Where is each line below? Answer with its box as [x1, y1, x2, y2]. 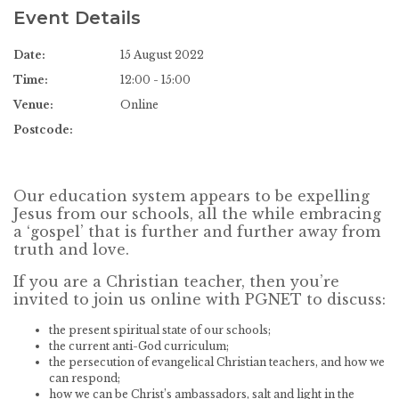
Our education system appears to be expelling [13, 186, 370, 205]
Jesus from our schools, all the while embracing [13, 204, 381, 223]
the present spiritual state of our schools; [49, 322, 271, 337]
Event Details [13, 7, 141, 28]
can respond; [49, 370, 120, 385]
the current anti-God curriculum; [49, 338, 229, 353]
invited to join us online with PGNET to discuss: [13, 289, 386, 308]
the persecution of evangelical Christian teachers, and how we [49, 354, 385, 369]
